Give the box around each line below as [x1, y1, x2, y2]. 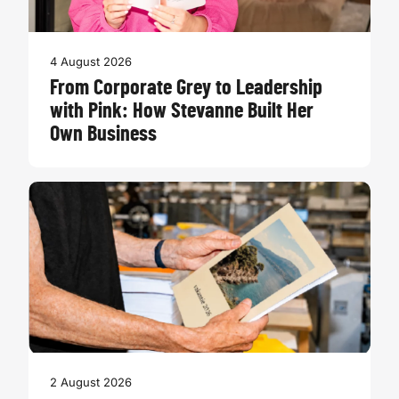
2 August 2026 [50, 375, 132, 389]
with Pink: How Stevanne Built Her [50, 101, 313, 122]
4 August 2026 [50, 54, 132, 69]
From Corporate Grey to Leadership [50, 77, 322, 99]
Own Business [50, 124, 157, 145]
